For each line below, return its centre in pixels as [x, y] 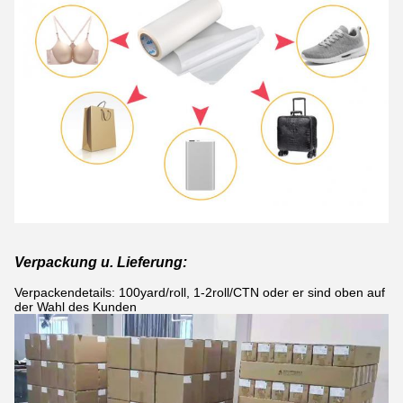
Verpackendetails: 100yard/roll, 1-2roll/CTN [137, 293]
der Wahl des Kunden [76, 307]
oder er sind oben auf [322, 293]
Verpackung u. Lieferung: [101, 263]
